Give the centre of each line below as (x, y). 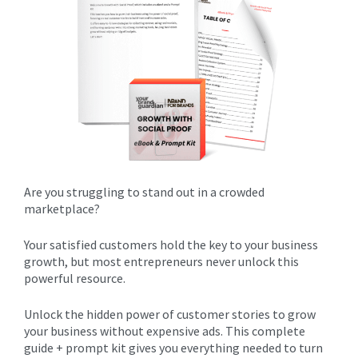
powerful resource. (75, 278)
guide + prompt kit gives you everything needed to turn (173, 348)
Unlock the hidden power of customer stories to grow (170, 314)
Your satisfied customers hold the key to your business (171, 245)
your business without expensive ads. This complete (165, 331)
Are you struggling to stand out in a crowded (144, 192)
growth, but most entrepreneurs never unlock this (161, 261)
